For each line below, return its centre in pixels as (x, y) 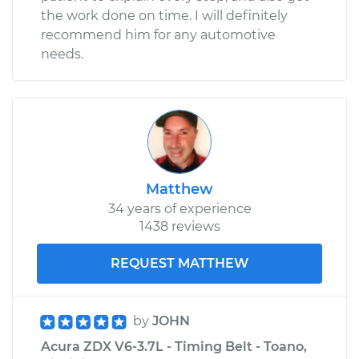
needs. (62, 54)
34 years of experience (179, 208)
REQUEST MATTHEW (179, 263)
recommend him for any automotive (158, 34)
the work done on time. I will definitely (164, 15)
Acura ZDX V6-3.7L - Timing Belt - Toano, (174, 346)
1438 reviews (179, 226)
